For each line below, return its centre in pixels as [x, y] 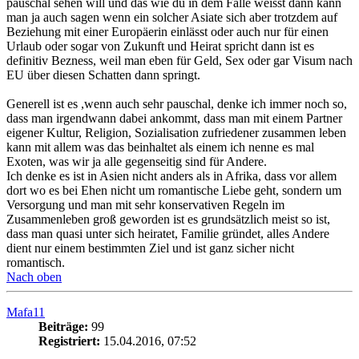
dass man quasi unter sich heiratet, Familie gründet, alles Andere [168, 234]
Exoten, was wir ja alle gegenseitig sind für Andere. [137, 161]
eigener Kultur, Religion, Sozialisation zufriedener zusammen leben [176, 133]
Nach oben [34, 277]
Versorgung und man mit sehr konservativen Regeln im [145, 205]
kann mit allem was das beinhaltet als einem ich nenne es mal [160, 147]
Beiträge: [63, 327]
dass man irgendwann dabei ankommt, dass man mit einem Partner [174, 118]
